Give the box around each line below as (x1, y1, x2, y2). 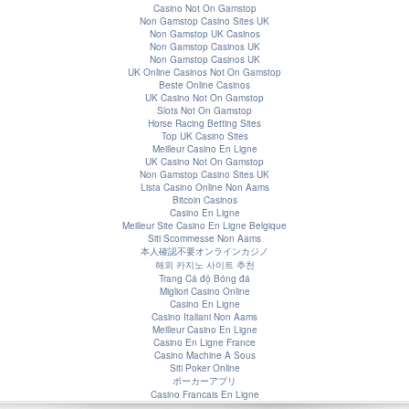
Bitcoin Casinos (172, 193, 237, 206)
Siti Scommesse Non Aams (148, 231, 261, 245)
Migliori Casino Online (159, 284, 250, 298)
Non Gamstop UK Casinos (149, 26, 260, 40)
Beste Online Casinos (159, 78, 250, 91)
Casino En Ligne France (153, 335, 256, 349)
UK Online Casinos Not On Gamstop (128, 65, 281, 79)
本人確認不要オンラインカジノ (141, 244, 268, 257)
